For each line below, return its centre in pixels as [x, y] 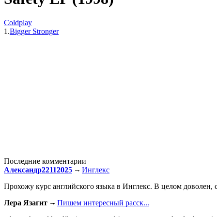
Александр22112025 [38, 170]
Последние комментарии [45, 161]
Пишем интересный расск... [103, 202]
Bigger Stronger [34, 31]
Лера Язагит [26, 202]
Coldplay [18, 22]
